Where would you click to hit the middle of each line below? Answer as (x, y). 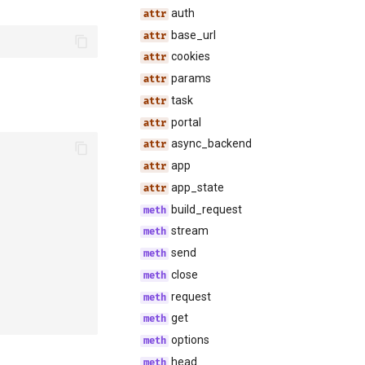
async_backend (211, 144)
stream (189, 231)
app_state (197, 187)
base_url (193, 35)
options (189, 340)
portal (185, 122)
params (190, 78)
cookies (190, 57)
